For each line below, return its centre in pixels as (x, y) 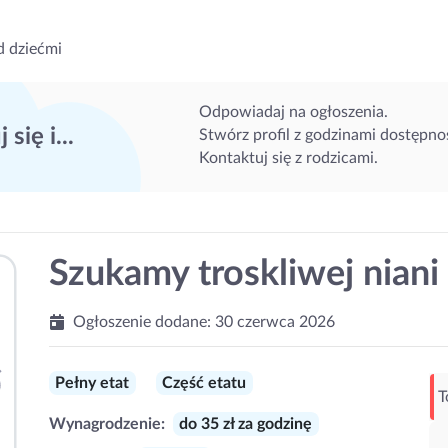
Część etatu (204, 383)
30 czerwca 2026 (275, 322)
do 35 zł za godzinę (246, 424)
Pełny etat (92, 383)
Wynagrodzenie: (107, 424)
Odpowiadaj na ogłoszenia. (293, 111)
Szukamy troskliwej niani (244, 274)
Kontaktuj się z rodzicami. (288, 157)
